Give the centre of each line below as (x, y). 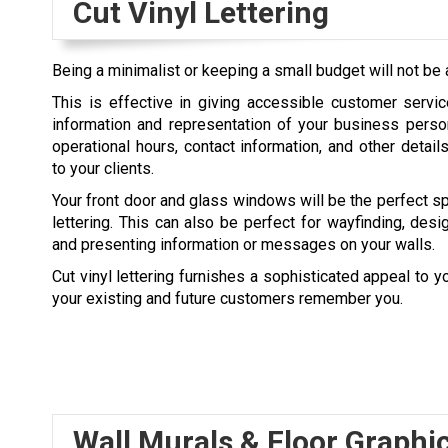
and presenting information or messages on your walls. (243, 244)
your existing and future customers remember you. (227, 298)
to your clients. (103, 168)
